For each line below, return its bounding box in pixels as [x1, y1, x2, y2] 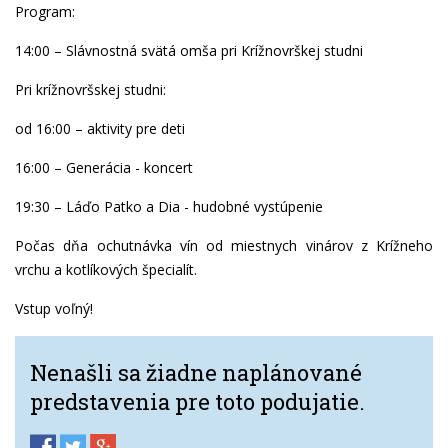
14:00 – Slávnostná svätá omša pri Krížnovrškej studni [15, 41, 363, 61]
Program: [15, 2, 75, 22]
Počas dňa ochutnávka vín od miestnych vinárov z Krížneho [15, 236, 433, 256]
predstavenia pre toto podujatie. [30, 387, 365, 417]
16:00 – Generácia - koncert [15, 158, 193, 178]
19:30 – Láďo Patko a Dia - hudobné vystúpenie [15, 197, 323, 217]
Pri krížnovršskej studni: [15, 80, 166, 100]
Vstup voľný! [15, 299, 93, 319]
